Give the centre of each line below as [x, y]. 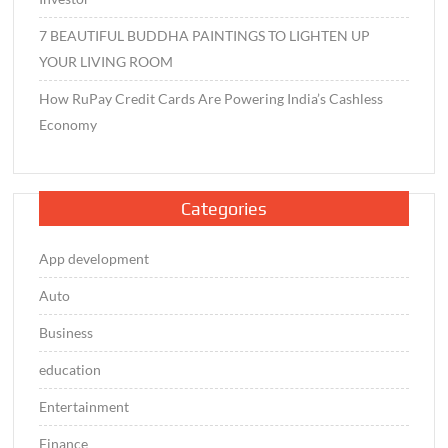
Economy [68, 125]
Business [66, 332]
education [70, 369]
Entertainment [84, 406]
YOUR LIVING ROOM [106, 62]
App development [94, 258]
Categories [223, 208]
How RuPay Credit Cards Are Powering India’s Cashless [211, 99]
